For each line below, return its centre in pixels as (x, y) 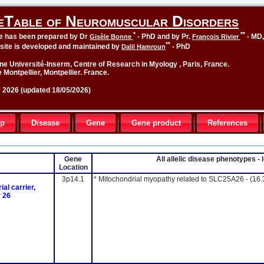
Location (73, 167)
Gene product (156, 123)
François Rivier (216, 37)
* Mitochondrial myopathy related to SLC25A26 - (172, 179)
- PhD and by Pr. (164, 37)
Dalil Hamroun (143, 47)
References (227, 123)
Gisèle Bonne (111, 37)
